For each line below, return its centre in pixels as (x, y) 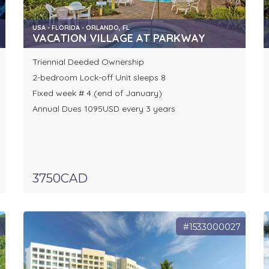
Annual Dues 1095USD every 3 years (104, 109)
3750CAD (60, 179)
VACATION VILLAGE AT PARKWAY (119, 38)
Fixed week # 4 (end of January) (97, 93)
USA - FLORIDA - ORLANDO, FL (81, 28)
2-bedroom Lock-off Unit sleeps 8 (99, 78)
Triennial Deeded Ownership (88, 62)
